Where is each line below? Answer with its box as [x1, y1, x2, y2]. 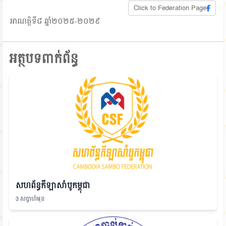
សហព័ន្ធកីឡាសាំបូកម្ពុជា [16, 179, 90, 193]
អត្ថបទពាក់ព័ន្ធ [9, 48, 78, 71]
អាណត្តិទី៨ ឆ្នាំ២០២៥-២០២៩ [10, 15, 100, 28]
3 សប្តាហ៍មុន [16, 193, 45, 204]
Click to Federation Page [134, 2, 206, 14]
